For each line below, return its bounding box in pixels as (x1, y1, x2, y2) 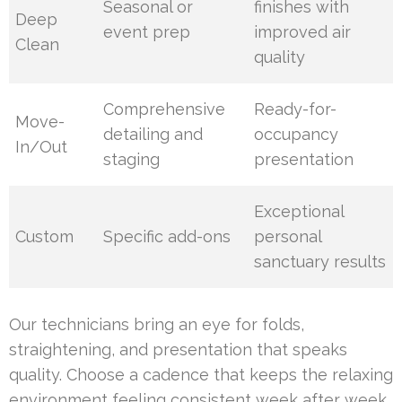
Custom (15, 227, 74, 247)
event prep (103, 22, 191, 42)
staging (103, 150, 161, 170)
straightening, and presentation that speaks (9, 340, 347, 360)
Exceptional (254, 202, 345, 222)
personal (254, 227, 322, 247)
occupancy (254, 125, 339, 144)
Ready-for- (254, 100, 337, 119)
